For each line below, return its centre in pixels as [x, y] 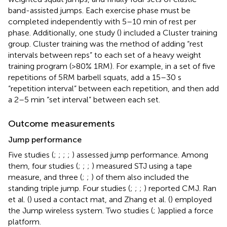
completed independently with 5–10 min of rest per [102, 21]
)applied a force [185, 210]
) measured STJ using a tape [142, 166]
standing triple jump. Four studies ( [69, 188]
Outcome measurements [61, 123]
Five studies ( [31, 155]
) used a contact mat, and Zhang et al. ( [100, 199]
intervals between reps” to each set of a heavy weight [105, 55]
